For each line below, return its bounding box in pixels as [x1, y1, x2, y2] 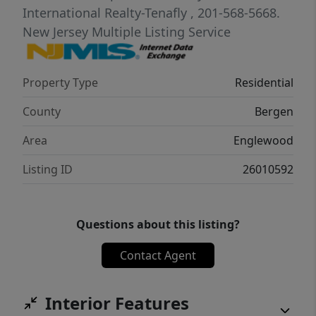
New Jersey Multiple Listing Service [23, 23, 231, 41]
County [23, 104, 61, 120]
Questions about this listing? [76, 217, 240, 233]
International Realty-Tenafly [23, 4, 190, 22]
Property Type [23, 75, 98, 91]
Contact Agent [120, 248, 196, 264]
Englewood [233, 133, 293, 149]
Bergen [255, 104, 293, 120]
